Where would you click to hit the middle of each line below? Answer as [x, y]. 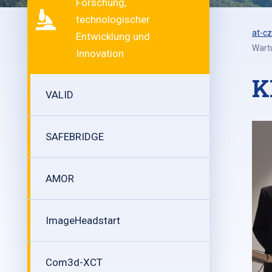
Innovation [100, 53]
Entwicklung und [113, 36]
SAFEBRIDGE [75, 137]
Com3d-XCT [74, 262]
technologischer [113, 19]
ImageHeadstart [83, 220]
